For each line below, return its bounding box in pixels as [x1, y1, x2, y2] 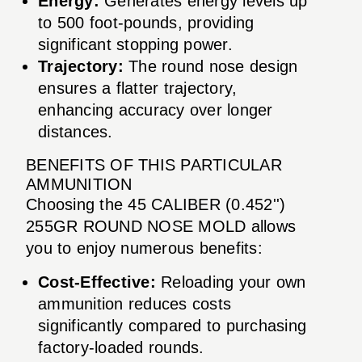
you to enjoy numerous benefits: [26, 238, 263, 257]
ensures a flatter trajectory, [38, 78, 238, 97]
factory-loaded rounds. [38, 338, 204, 356]
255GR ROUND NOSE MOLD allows [26, 217, 296, 235]
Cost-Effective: [38, 272, 156, 291]
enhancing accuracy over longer [38, 100, 273, 119]
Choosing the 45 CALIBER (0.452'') [26, 195, 286, 213]
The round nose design [123, 57, 298, 75]
